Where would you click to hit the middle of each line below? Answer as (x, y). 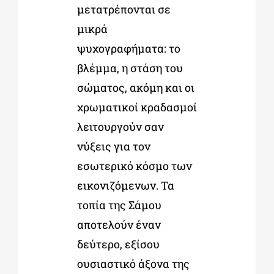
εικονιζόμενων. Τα (125, 186)
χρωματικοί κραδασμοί (137, 107)
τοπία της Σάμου (119, 205)
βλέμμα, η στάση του (130, 68)
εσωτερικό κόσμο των (134, 166)
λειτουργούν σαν (120, 127)
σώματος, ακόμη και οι (135, 88)
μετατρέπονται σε (124, 9)
